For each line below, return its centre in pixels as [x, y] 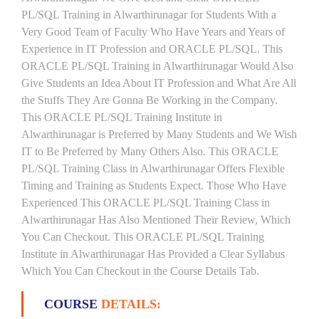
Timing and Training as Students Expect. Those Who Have [154, 185]
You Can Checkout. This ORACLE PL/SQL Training [143, 237]
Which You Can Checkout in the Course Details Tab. [140, 271]
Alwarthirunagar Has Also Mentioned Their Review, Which [156, 220]
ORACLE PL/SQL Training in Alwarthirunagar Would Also [157, 66]
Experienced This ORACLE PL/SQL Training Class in [146, 203]
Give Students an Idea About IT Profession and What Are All [159, 83]
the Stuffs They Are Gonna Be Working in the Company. [150, 100]
